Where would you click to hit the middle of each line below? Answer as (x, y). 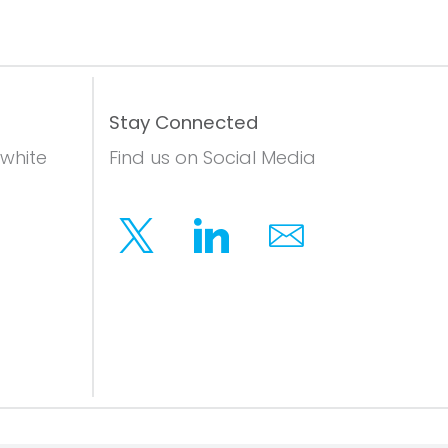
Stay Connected (183, 122)
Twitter (169, 249)
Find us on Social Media (212, 158)
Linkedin (250, 249)
